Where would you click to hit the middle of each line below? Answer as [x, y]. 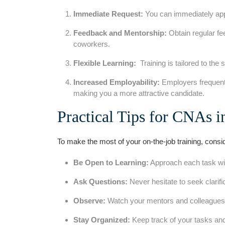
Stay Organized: [102, 219]
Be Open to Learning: [111, 162]
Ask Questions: [100, 181]
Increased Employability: [117, 82]
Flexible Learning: [105, 63]
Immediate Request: [108, 14]
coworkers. [92, 44]
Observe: [89, 200]
